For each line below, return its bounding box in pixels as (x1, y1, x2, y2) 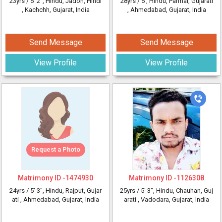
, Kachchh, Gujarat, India (21, 6, 90, 13)
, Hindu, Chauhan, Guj (153, 187, 213, 194)
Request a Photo (31, 146, 80, 153)
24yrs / (9, 187, 30, 194)
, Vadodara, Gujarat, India (138, 196, 209, 203)
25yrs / (120, 187, 141, 194)
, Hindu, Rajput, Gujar (43, 187, 102, 194)
